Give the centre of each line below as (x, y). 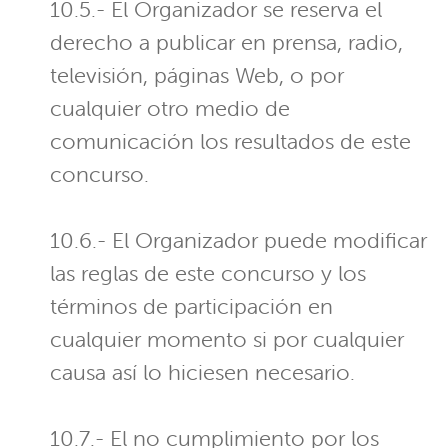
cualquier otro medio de (170, 109)
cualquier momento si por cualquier (227, 340)
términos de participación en (191, 307)
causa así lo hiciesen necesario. (202, 373)
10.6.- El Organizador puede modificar (238, 241)
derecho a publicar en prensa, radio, (226, 43)
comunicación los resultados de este (230, 142)
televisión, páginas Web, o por (197, 76)
